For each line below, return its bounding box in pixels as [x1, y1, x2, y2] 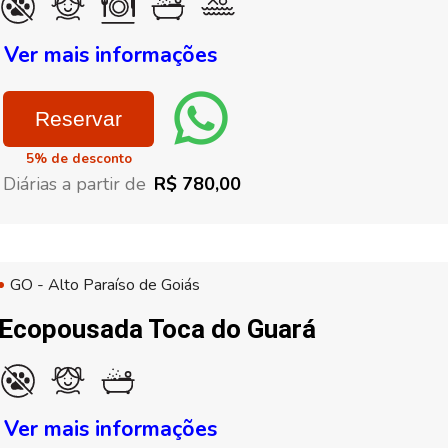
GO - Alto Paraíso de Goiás [10, 274, 200, 296]
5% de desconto [26, 150, 132, 168]
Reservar [35, 107, 122, 130]
